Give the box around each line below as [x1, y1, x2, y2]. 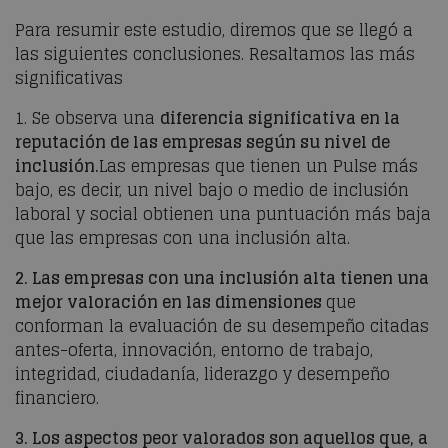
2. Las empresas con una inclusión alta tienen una [15, 264, 429, 292]
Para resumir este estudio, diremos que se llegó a [15, 16, 413, 44]
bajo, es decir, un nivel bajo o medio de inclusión [15, 176, 409, 204]
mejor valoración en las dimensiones [15, 288, 326, 316]
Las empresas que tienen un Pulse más [99, 152, 418, 180]
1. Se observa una [15, 104, 160, 132]
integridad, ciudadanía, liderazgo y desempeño [15, 360, 390, 388]
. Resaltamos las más [241, 40, 415, 68]
